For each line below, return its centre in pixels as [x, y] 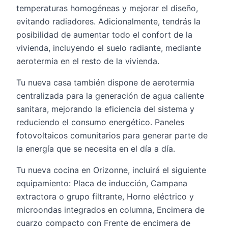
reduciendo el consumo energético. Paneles [100, 122]
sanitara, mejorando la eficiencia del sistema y [105, 109]
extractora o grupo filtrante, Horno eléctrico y [105, 196]
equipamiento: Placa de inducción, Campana [102, 183]
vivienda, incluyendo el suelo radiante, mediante [109, 48]
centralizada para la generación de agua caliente [110, 96]
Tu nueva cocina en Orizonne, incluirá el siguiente [111, 170]
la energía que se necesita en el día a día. [96, 149]
